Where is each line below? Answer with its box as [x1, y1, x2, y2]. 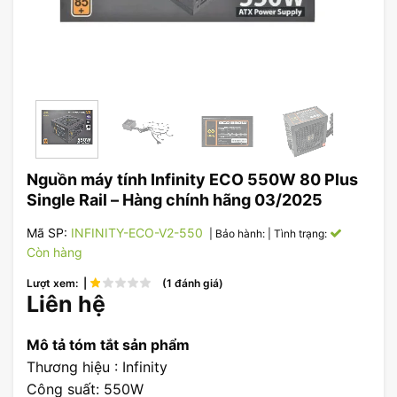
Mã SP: [27, 225, 71, 241]
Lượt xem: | [27, 276, 90, 291]
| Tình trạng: [268, 227, 330, 241]
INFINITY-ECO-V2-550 [71, 225, 203, 241]
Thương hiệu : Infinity [27, 358, 167, 376]
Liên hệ [27, 291, 105, 318]
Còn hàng [27, 245, 82, 261]
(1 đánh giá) [157, 276, 223, 291]
